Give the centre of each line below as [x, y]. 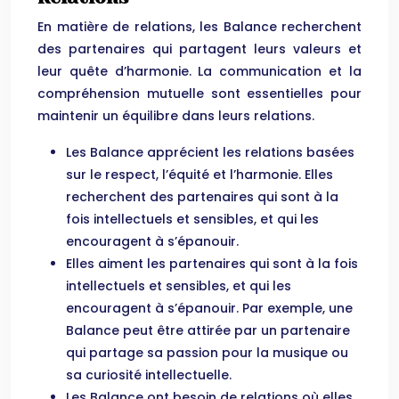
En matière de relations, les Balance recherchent [199, 27]
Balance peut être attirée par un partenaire [208, 330]
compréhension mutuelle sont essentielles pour [199, 94]
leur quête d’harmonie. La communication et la [199, 71]
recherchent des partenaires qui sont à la [202, 197]
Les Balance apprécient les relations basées [210, 152]
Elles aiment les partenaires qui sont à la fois [212, 264]
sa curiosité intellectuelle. [149, 375]
